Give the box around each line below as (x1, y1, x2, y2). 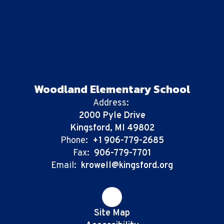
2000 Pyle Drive (78, 110, 145, 121)
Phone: (60, 135, 88, 146)
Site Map (94, 207, 130, 219)
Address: (92, 97, 129, 109)
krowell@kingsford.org (81, 160, 173, 171)
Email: (51, 160, 76, 171)
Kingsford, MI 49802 (69, 122, 154, 134)
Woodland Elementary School (34, 81, 190, 97)
